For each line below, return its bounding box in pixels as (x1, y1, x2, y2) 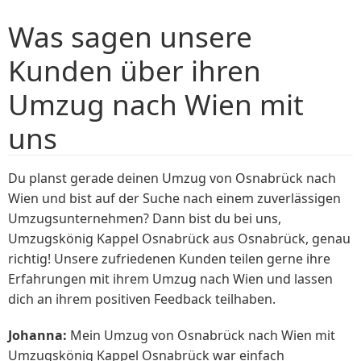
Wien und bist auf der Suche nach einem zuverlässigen (8, 189, 341, 208)
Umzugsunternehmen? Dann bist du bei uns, (8, 210, 281, 228)
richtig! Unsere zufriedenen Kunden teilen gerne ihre (8, 250, 330, 268)
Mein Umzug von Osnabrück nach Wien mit (67, 326, 335, 344)
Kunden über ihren (8, 51, 261, 90)
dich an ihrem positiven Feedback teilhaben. (8, 290, 276, 309)
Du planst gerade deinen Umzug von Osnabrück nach (8, 169, 336, 188)
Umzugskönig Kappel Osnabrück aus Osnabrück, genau (8, 230, 351, 248)
